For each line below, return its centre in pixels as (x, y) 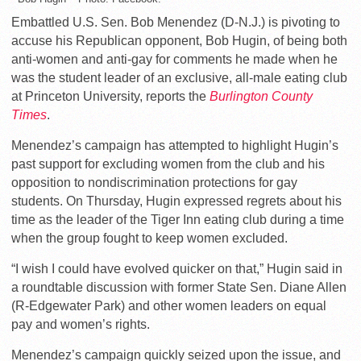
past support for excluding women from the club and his (168, 164)
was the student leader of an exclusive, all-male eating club (179, 77)
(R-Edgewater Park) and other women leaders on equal (169, 305)
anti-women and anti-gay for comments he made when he (174, 59)
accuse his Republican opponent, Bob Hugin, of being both (179, 40)
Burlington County (261, 96)
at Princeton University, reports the (110, 96)
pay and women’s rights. (81, 324)
